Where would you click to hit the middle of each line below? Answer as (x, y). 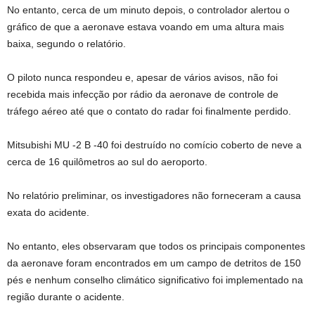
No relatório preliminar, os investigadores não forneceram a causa (154, 195)
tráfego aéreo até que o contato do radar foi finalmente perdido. (149, 111)
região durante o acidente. (66, 297)
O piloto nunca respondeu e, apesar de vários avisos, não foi (142, 77)
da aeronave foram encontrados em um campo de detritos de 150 (154, 263)
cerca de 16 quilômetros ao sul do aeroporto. (107, 162)
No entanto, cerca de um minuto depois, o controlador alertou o (148, 10)
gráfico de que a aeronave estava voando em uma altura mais (146, 27)
